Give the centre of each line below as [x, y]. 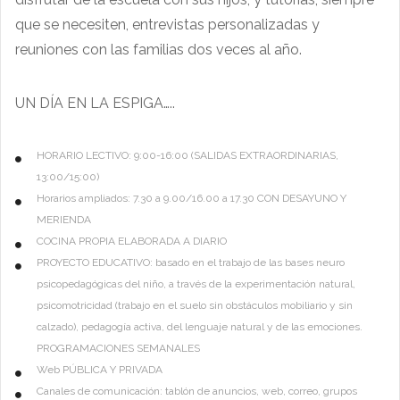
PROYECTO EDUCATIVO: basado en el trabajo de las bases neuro [191, 263]
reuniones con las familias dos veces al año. [158, 50]
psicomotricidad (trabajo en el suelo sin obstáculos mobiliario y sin [195, 306]
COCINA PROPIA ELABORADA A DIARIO [132, 242]
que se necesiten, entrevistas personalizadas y [167, 25]
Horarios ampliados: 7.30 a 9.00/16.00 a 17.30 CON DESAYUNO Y [192, 199]
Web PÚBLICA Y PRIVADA [100, 370]
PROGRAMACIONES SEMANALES [118, 349]
